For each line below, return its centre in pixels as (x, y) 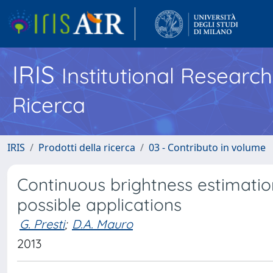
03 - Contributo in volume (207, 147)
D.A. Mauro (102, 224)
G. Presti (42, 224)
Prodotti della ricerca (87, 147)
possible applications (99, 204)
